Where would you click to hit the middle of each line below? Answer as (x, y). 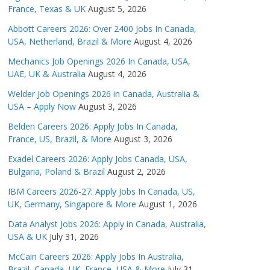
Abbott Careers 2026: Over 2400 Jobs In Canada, (102, 29)
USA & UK (27, 237)
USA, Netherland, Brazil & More (70, 42)
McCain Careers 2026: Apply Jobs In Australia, (96, 257)
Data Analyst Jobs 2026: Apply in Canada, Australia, (107, 224)
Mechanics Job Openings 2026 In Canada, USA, (99, 61)
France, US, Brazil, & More (60, 139)
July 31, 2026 (74, 237)
